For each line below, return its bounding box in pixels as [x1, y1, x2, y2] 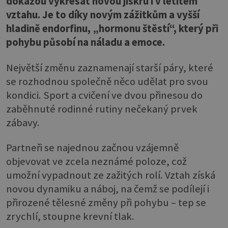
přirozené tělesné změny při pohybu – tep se [6, 196, 206, 210]
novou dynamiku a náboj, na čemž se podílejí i [6, 182, 209, 196]
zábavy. [6, 116, 40, 129]
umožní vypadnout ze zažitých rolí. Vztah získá [6, 168, 215, 182]
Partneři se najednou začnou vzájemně [6, 141, 179, 155]
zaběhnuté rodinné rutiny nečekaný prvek [6, 102, 197, 116]
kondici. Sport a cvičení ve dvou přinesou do [6, 88, 203, 102]
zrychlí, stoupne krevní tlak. [6, 210, 134, 223]
